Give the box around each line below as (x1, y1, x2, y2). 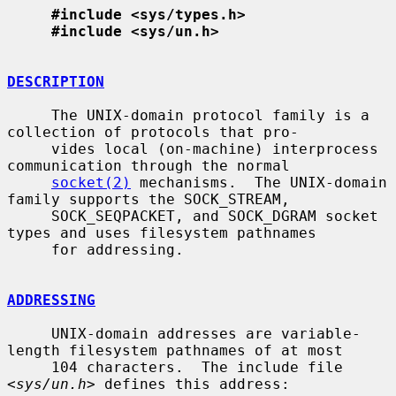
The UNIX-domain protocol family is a (7, 106, 51, 124)
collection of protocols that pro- (7, 123, 299, 141)
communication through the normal (7, 156, 290, 174)
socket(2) (51, 173, 131, 191)
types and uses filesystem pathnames (7, 224, 316, 241)
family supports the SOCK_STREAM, (7, 190, 290, 208)
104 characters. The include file (7, 358, 51, 376)
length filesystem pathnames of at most (7, 341, 343, 359)
